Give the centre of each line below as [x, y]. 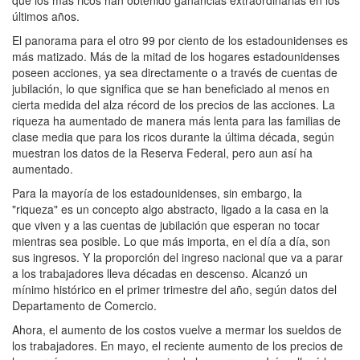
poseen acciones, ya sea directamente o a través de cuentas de [175, 73]
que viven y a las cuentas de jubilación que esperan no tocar [166, 225]
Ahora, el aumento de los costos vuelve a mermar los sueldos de [177, 330]
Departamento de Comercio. [84, 306]
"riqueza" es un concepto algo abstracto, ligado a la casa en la [170, 209]
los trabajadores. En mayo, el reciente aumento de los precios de [178, 346]
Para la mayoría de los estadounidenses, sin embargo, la [157, 193]
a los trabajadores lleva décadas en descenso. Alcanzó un [160, 274]
